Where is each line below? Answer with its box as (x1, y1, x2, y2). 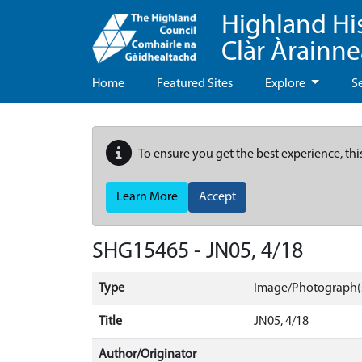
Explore (265, 78, 308, 90)
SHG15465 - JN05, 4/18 (92, 241, 303, 263)
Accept (199, 191, 236, 204)
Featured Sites (157, 78, 233, 90)
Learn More (116, 191, 178, 204)
